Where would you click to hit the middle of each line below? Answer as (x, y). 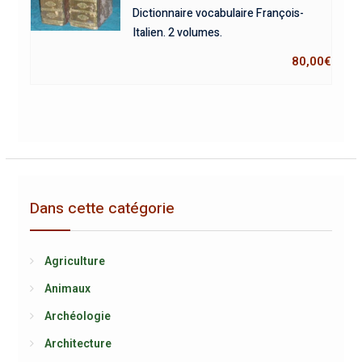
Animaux (67, 288)
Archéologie (77, 316)
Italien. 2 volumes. (178, 33)
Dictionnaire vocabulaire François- (219, 13)
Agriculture (74, 261)
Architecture (78, 343)
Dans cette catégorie (102, 208)
